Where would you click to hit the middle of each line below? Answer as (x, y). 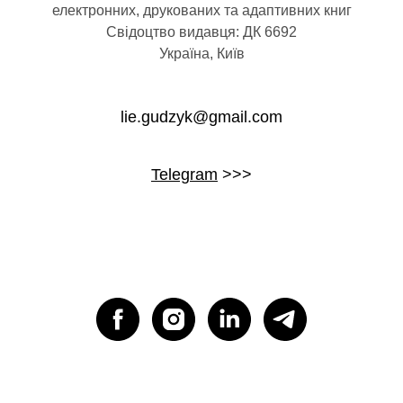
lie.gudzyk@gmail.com (201, 116)
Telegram (184, 174)
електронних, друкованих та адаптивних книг (201, 10)
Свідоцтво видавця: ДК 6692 (201, 31)
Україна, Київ (201, 53)
